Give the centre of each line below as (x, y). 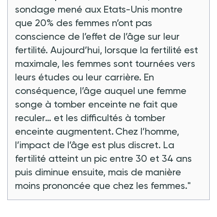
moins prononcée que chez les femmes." (103, 185)
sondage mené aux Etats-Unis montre (99, 9)
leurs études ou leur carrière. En (85, 77)
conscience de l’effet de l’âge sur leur (97, 36)
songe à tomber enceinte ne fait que (96, 104)
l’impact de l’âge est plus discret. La (95, 145)
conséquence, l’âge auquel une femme (101, 90)
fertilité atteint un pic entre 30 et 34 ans (103, 158)
